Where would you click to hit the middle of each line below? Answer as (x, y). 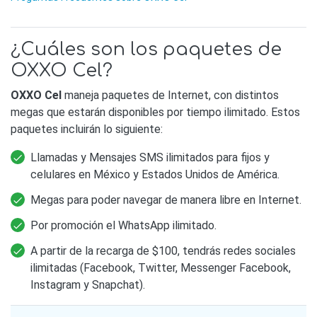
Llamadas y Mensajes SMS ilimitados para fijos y (150, 158)
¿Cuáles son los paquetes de (146, 50)
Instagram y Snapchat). (88, 285)
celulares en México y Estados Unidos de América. (155, 175)
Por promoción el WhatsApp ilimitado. (123, 226)
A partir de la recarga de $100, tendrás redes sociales (163, 251)
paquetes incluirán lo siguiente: (87, 129)
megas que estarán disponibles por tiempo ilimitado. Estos (155, 113)
